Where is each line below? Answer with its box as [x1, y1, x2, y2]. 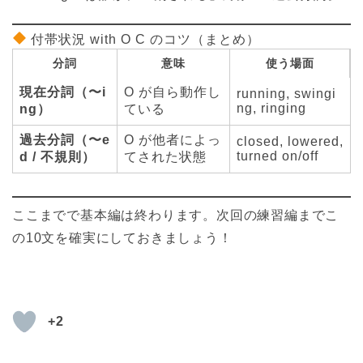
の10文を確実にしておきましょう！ [12, 230, 233, 245]
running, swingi [237, 86, 336, 100]
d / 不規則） [19, 149, 96, 164]
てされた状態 [124, 149, 207, 164]
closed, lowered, [237, 134, 344, 148]
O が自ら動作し [124, 84, 221, 99]
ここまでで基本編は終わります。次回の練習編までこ [12, 207, 340, 222]
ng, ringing [237, 100, 306, 115]
